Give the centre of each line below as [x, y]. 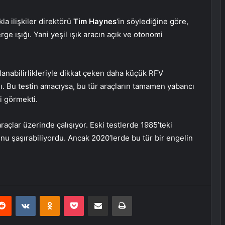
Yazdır [141, 196]
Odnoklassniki [81, 196]
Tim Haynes [95, 22]
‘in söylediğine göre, [152, 22]
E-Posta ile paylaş [117, 196]
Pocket [94, 196]
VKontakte [51, 196]
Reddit [21, 196]
